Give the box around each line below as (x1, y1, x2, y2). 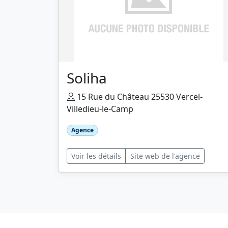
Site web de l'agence (130, 151, 200, 161)
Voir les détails (71, 151, 121, 161)
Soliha (67, 68, 107, 88)
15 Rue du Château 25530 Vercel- (75, 91, 203, 102)
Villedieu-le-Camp (67, 103, 133, 115)
